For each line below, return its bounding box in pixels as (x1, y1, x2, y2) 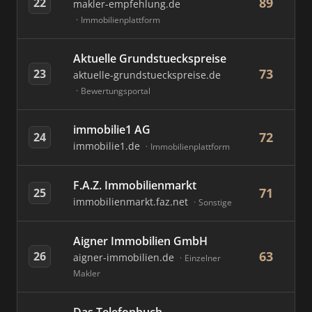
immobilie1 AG (73, 122, 150, 137)
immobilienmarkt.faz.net (73, 195, 191, 208)
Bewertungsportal (81, 85, 150, 97)
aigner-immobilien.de (73, 251, 177, 264)
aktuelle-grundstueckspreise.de (73, 68, 221, 81)
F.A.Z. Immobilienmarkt (73, 178, 196, 193)
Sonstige (198, 196, 232, 208)
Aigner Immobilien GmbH (73, 233, 208, 249)
